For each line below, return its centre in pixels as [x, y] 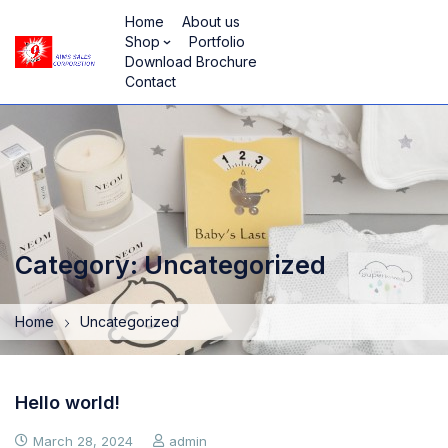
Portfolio [217, 41]
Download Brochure [191, 61]
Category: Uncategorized [170, 265]
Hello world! [67, 402]
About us [211, 21]
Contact [150, 81]
